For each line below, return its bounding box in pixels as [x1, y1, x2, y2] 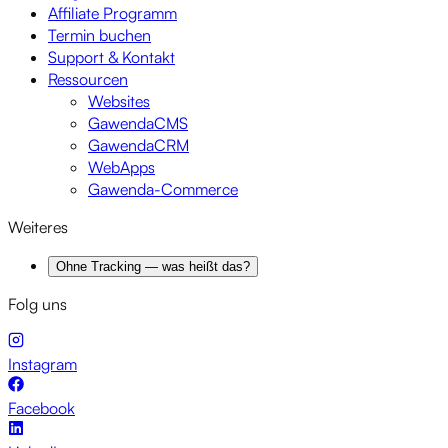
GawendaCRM [88, 135, 189, 156]
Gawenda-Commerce [88, 179, 238, 200]
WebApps [88, 157, 155, 178]
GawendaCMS [88, 113, 188, 134]
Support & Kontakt [48, 47, 175, 68]
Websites [88, 91, 150, 112]
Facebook [8, 398, 75, 419]
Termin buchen [48, 25, 151, 46]
